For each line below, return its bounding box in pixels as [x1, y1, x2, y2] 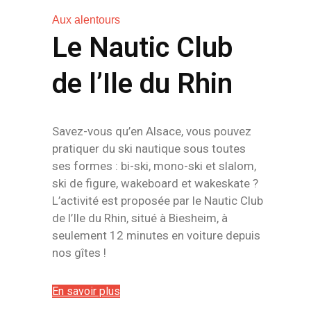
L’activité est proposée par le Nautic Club [52, 194, 263, 208]
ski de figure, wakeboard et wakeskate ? [52, 176, 258, 190]
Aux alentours [52, 14, 120, 26]
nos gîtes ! [52, 246, 106, 260]
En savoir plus [52, 285, 120, 298]
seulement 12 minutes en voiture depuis [52, 228, 260, 242]
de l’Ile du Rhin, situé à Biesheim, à [52, 211, 228, 225]
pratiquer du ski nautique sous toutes [52, 142, 246, 155]
